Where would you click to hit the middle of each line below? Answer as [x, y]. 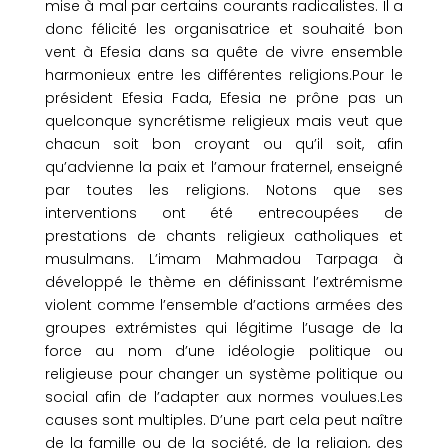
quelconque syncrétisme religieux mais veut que [224, 121]
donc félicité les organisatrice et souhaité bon [224, 29]
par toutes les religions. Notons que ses [224, 190]
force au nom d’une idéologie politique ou [224, 351]
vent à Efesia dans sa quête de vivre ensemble [224, 52]
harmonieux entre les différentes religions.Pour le [224, 75]
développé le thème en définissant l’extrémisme [224, 282]
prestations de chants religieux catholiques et [224, 236]
